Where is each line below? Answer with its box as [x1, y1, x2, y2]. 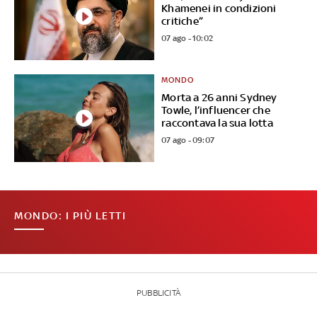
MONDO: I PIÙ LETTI [14, 209, 126, 222]
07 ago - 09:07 [161, 135, 215, 146]
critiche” [161, 15, 204, 28]
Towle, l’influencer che [161, 104, 270, 117]
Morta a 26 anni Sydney [161, 91, 277, 104]
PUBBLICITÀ [137, 288, 180, 299]
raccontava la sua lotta [161, 117, 273, 129]
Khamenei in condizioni [161, 2, 277, 15]
